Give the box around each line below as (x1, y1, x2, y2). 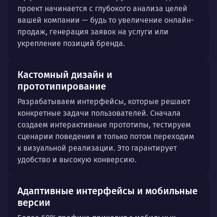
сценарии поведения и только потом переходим (17, 132, 194, 141)
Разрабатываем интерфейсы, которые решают (17, 97, 190, 106)
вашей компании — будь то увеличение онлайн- (17, 15, 194, 25)
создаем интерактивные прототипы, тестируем (17, 120, 191, 129)
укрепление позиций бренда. (17, 39, 125, 48)
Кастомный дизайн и (17, 69, 112, 80)
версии (17, 197, 50, 208)
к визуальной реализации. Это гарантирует (17, 143, 177, 153)
